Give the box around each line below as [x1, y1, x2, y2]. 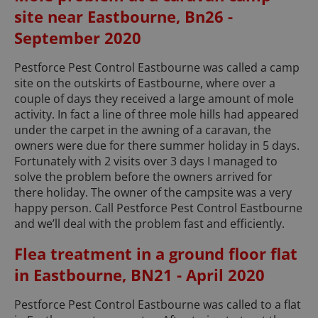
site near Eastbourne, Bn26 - [14, 6, 233, 28]
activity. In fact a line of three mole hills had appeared [14, 106, 299, 123]
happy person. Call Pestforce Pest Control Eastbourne [14, 200, 302, 216]
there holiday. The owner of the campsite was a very [14, 185, 292, 201]
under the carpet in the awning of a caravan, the [14, 122, 271, 138]
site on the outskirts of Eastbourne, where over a [14, 75, 275, 92]
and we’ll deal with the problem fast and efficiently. [14, 216, 285, 232]
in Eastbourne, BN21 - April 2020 [14, 264, 265, 286]
